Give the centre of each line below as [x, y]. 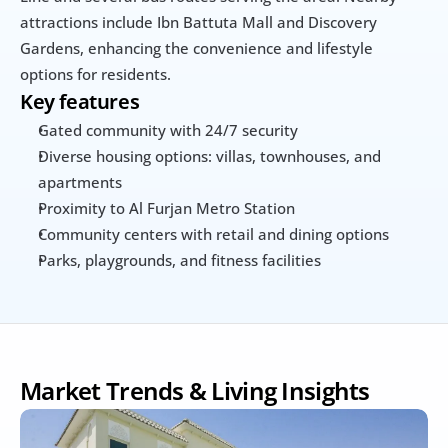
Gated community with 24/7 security [168, 130]
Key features [80, 102]
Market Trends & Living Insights [195, 391]
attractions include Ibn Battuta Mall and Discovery [198, 22]
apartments [80, 182]
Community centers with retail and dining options [213, 234]
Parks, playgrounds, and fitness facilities [179, 260]
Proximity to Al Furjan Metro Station [166, 208]
